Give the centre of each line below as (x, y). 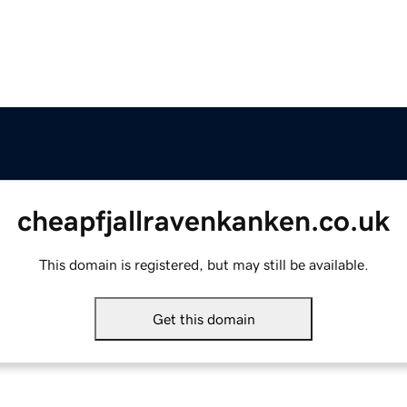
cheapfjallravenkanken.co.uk (203, 221)
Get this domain (203, 319)
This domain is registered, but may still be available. (203, 265)
